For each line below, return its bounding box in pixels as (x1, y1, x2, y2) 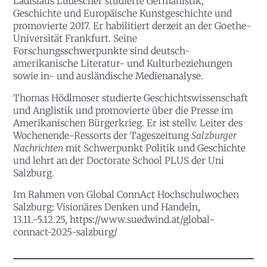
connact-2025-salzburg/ (13, 226, 118, 238)
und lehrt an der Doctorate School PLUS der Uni (13, 154, 225, 166)
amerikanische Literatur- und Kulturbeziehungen (13, 57, 233, 69)
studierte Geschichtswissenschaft (102, 92, 249, 104)
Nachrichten (13, 142, 64, 154)
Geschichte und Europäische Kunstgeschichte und (13, 7, 232, 19)
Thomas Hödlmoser (13, 92, 103, 104)
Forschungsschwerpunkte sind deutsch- (13, 45, 191, 57)
